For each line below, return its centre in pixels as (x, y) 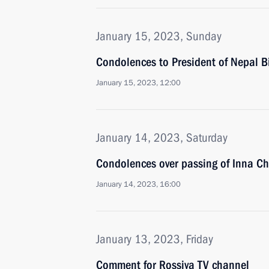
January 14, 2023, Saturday (162, 138)
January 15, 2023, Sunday (159, 36)
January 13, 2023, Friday (155, 239)
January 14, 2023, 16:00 (138, 184)
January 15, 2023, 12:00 (138, 83)
